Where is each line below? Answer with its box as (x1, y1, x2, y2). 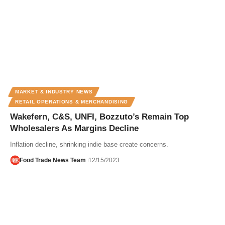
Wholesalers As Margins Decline (10, 123, 139, 133)
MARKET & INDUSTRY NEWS (15, 88, 93, 94)
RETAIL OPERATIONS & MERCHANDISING (15, 98, 129, 104)
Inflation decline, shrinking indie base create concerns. (10, 140, 168, 148)
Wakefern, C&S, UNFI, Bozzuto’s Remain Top (10, 111, 189, 122)
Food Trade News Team (19, 156, 86, 164)
